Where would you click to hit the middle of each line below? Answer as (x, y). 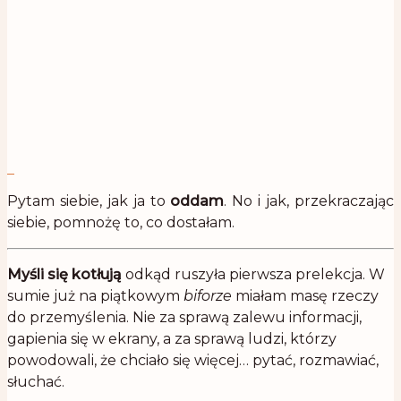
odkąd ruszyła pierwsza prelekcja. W (253, 274)
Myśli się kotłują (64, 274)
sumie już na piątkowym (95, 295)
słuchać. (36, 381)
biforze (208, 295)
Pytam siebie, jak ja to (89, 200)
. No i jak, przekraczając (309, 200)
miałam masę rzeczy (305, 295)
